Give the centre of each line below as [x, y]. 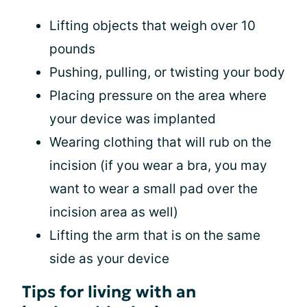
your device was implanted [133, 119]
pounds [72, 49]
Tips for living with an [109, 292]
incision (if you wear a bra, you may [158, 165]
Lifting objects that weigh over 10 [152, 26]
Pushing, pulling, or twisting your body [167, 72]
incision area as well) [114, 212]
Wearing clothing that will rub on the [160, 142]
